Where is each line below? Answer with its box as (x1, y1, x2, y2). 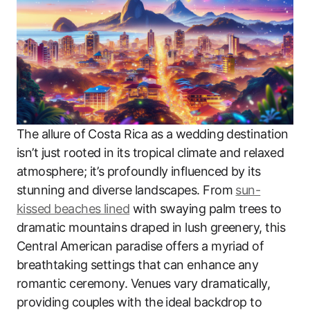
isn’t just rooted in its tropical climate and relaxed (17, 145, 284, 160)
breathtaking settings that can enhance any (17, 257, 259, 272)
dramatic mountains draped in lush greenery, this (17, 219, 286, 235)
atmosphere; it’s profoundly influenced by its (17, 163, 261, 179)
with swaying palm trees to (129, 201, 282, 216)
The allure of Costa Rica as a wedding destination (17, 126, 289, 141)
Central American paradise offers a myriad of (17, 238, 264, 253)
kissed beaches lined (17, 201, 130, 216)
